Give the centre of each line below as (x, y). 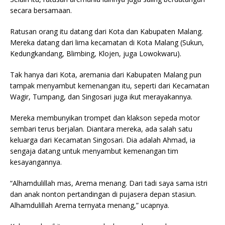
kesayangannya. (36, 162)
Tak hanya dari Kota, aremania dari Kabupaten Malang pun (106, 74)
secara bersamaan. (41, 10)
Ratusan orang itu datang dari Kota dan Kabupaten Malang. (106, 31)
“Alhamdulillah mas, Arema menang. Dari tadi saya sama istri (109, 183)
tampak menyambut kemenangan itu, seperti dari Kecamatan (110, 85)
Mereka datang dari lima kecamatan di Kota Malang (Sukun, (107, 42)
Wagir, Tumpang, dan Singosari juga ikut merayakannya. (101, 96)
